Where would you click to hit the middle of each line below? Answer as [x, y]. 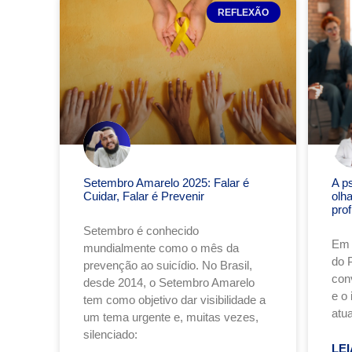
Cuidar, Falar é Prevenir [144, 196]
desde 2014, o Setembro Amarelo [169, 282]
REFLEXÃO [244, 12]
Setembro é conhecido [141, 230]
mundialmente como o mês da [161, 247]
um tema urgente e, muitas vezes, [171, 317]
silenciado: [110, 334]
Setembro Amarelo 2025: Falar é [166, 182]
